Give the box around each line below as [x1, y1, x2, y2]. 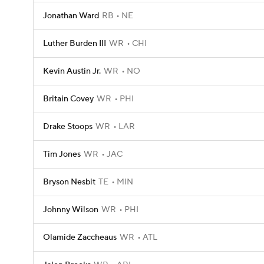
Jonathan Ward [43, 11, 99, 21]
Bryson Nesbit [43, 177, 95, 187]
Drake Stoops [43, 121, 93, 132]
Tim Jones [43, 149, 81, 160]
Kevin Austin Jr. [43, 66, 101, 77]
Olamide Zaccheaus [43, 232, 117, 243]
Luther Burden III [43, 38, 106, 49]
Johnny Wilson [43, 204, 98, 215]
